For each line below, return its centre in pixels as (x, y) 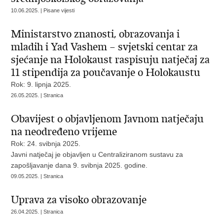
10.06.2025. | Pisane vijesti (43, 10)
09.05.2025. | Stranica (37, 176)
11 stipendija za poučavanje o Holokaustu (106, 73)
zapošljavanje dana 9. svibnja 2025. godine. (79, 165)
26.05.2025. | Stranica (37, 95)
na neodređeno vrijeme (64, 132)
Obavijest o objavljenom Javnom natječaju (108, 119)
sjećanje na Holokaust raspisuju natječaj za (110, 60)
